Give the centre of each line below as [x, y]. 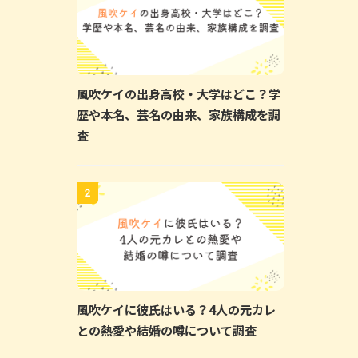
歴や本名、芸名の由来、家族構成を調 [179, 114]
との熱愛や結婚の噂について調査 [167, 330]
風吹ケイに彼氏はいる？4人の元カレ [176, 310]
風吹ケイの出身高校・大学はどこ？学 [179, 93]
